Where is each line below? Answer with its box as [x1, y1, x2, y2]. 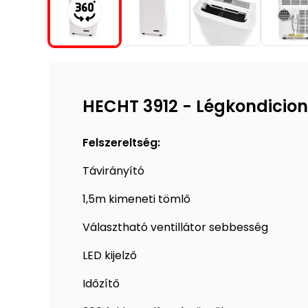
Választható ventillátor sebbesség [82, 219, 268, 236]
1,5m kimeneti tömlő [82, 191, 190, 208]
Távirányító [82, 163, 144, 179]
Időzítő [82, 276, 120, 292]
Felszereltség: [82, 135, 160, 151]
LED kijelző [82, 247, 137, 264]
